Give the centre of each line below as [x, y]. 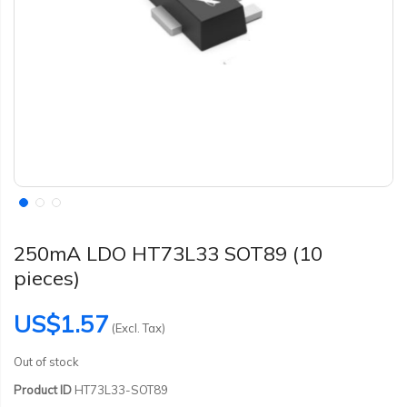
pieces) [47, 278]
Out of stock [46, 362]
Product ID [43, 390]
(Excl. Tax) [139, 328]
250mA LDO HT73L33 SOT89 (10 [168, 253]
